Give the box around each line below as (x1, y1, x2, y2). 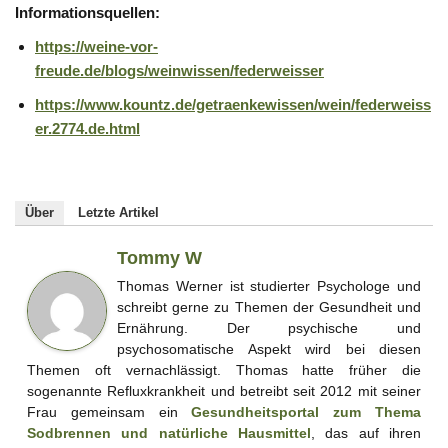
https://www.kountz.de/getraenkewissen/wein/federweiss (35, 95, 431, 113)
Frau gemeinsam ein (27, 403, 192, 420)
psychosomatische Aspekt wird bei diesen (117, 340, 421, 357)
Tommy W (117, 247, 202, 268)
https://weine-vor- (35, 37, 158, 55)
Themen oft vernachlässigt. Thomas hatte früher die (27, 361, 421, 378)
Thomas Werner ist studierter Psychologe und (117, 277, 421, 294)
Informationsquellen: (15, 3, 160, 21)
